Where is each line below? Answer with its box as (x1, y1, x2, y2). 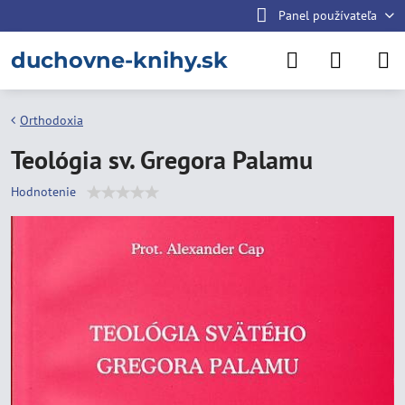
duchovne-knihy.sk (11, 47, 228, 73)
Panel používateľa (278, 7, 377, 24)
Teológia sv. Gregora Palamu (11, 143, 313, 176)
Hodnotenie (11, 184, 76, 200)
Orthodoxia (20, 112, 83, 128)
